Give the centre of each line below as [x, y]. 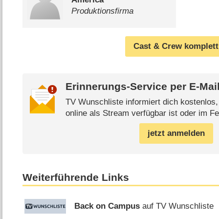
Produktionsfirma [102, 11]
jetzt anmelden [176, 133]
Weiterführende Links [76, 178]
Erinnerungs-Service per [127, 86]
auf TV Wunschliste [177, 206]
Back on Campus [107, 206]
